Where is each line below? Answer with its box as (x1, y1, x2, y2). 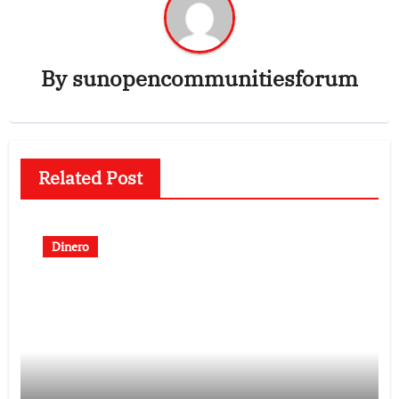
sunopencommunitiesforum (72, 64, 358, 93)
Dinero (51, 237, 89, 255)
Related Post (37, 165, 142, 190)
